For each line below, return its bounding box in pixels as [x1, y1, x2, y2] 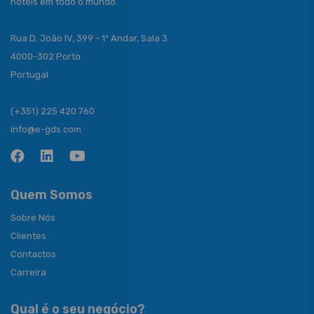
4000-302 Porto [11, 51, 81, 62]
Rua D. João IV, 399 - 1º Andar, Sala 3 [11, 33, 168, 44]
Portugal [11, 69, 48, 81]
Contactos [11, 249, 56, 260]
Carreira [11, 267, 46, 278]
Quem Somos [11, 187, 93, 203]
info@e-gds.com [11, 124, 81, 135]
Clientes [11, 231, 46, 242]
